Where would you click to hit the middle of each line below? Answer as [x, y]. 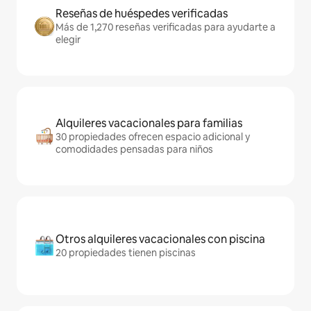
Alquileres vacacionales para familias [149, 124]
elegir [68, 40]
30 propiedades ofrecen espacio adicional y [153, 137]
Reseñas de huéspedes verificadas [142, 14]
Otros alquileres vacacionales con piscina [160, 239]
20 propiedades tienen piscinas [126, 253]
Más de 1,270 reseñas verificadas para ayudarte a [166, 27]
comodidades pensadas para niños [134, 150]
